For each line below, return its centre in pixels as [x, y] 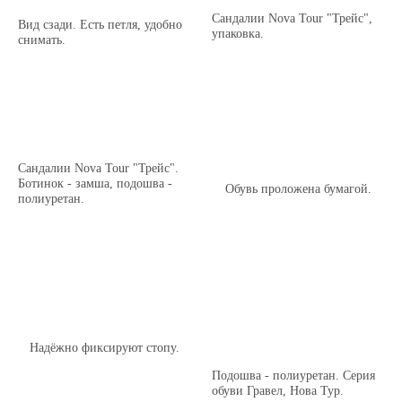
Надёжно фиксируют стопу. [104, 347]
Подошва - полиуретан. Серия [294, 375]
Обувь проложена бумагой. [298, 189]
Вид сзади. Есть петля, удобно [100, 25]
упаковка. [238, 34]
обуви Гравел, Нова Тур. [278, 390]
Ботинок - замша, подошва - [96, 184]
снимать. [42, 40]
